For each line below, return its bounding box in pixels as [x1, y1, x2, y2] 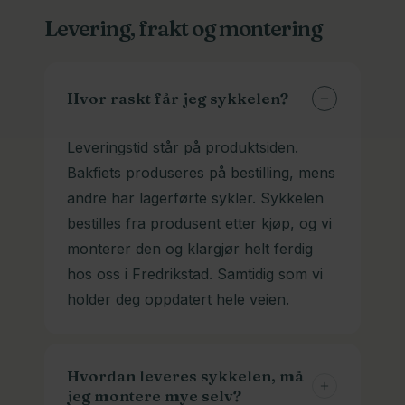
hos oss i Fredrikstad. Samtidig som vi [66, 265, 323, 284]
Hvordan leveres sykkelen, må [66, 366, 304, 386]
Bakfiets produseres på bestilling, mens [66, 164, 335, 183]
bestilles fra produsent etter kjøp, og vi [66, 214, 332, 233]
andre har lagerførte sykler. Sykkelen [66, 189, 324, 208]
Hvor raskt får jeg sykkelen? [66, 89, 288, 108]
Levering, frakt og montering [43, 15, 322, 42]
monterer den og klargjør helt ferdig [66, 240, 313, 259]
